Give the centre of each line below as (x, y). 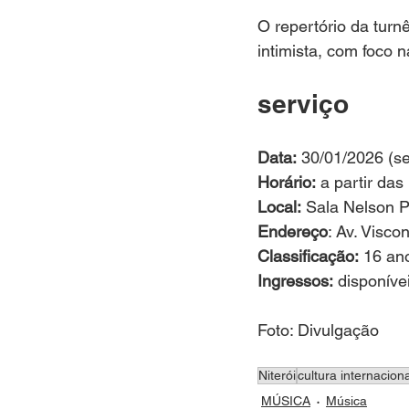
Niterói (277, 375)
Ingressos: (295, 281)
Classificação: (308, 256)
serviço (303, 104)
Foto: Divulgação (318, 330)
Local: (279, 207)
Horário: (287, 182)
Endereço (293, 231)
